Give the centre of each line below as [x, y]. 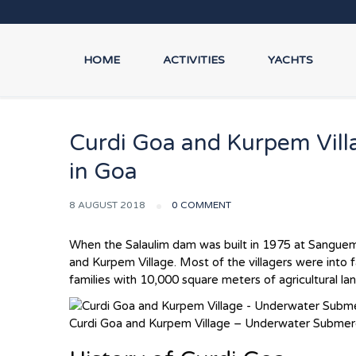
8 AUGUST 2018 [108, 205]
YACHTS [290, 60]
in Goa [103, 172]
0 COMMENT [201, 205]
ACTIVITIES [194, 60]
